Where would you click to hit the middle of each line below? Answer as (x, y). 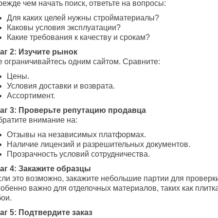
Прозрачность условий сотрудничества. (78, 154)
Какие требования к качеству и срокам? (78, 37)
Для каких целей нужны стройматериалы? (83, 18)
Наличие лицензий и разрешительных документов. (99, 145)
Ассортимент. (31, 96)
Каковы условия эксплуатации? (64, 28)
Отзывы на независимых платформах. (76, 135)
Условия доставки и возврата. (61, 86)
